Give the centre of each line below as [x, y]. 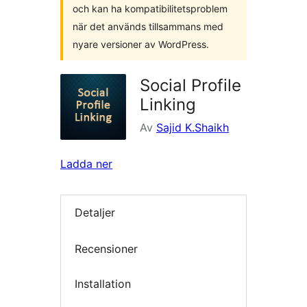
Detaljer [95, 213]
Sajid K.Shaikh [193, 127]
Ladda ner [86, 164]
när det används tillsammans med [148, 26]
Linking [168, 105]
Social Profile [191, 85]
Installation [103, 284]
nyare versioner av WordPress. [141, 44]
